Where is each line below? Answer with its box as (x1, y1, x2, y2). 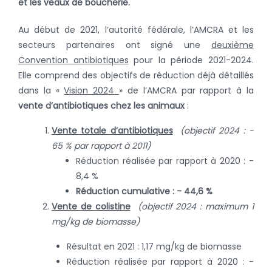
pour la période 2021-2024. (128, 53, 254, 66)
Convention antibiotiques (18, 53, 129, 66)
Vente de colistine (52, 200, 131, 212)
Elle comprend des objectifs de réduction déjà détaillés (18, 69, 254, 81)
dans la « (18, 84, 64, 97)
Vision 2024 (64, 84, 115, 97)
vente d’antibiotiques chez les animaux (18, 99, 185, 112)
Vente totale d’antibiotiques (52, 124, 173, 137)
